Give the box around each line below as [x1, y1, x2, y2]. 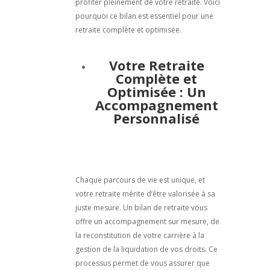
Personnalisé [113, 109, 200, 128]
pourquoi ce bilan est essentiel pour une [75, 11, 213, 22]
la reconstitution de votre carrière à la [75, 230, 204, 241]
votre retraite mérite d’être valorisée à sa [75, 189, 215, 199]
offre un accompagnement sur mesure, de [75, 216, 219, 227]
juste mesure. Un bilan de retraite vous [75, 202, 207, 213]
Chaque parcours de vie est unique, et [75, 175, 205, 186]
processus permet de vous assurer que [75, 258, 210, 269]
